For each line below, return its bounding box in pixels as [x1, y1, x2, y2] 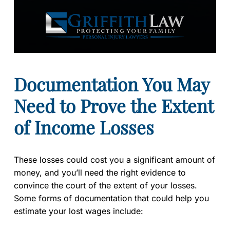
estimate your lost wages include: [14, 205, 143, 216]
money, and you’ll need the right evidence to [14, 167, 186, 178]
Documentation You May [14, 71, 209, 96]
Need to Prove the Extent [14, 93, 213, 118]
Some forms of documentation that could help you [14, 193, 209, 203]
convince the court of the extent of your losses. [14, 180, 197, 190]
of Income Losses [14, 114, 154, 139]
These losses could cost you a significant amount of [14, 154, 215, 165]
